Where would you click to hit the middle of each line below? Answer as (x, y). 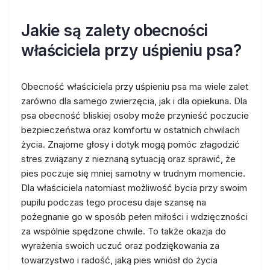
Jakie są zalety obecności (115, 30)
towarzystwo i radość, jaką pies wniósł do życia (119, 260)
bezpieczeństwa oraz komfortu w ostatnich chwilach (130, 130)
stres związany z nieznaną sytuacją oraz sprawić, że (128, 159)
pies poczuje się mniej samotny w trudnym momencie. (133, 173)
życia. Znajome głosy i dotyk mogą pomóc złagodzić (130, 144)
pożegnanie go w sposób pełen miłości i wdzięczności (134, 217)
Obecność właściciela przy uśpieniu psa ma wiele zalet (135, 86)
